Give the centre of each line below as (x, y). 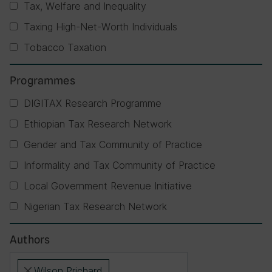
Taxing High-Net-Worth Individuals (100, 27)
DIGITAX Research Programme (93, 103)
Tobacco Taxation (65, 47)
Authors (30, 240)
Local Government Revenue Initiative (108, 186)
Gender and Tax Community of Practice (113, 144)
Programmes (42, 80)
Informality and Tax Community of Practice (120, 165)
